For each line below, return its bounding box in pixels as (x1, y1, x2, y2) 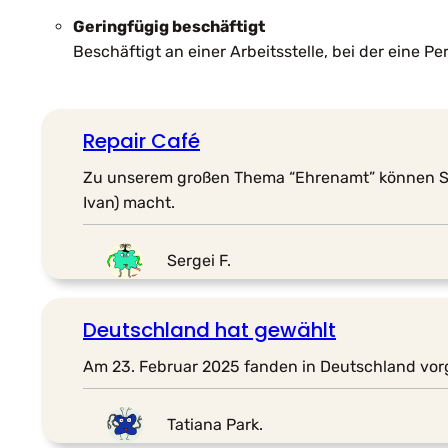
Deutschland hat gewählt (83, 315, 336, 344)
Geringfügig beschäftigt (73, 16, 265, 36)
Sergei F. (167, 251, 231, 271)
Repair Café (83, 126, 200, 155)
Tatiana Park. (167, 415, 263, 435)
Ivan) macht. (83, 192, 175, 212)
